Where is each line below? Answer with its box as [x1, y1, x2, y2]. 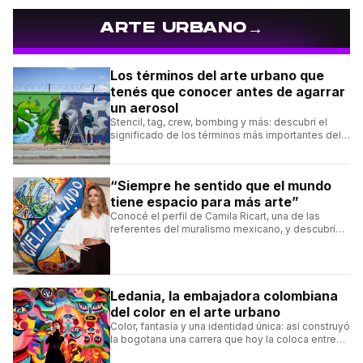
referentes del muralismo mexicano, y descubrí [110, 223, 335, 236]
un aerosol [110, 100, 178, 117]
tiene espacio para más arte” [110, 194, 299, 211]
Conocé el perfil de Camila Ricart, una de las [110, 210, 320, 223]
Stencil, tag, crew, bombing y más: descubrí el [110, 116, 327, 129]
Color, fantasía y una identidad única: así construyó [110, 320, 350, 333]
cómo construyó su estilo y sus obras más [110, 236, 311, 249]
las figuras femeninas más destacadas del [110, 346, 313, 359]
